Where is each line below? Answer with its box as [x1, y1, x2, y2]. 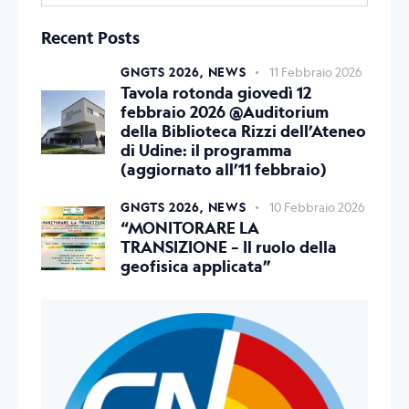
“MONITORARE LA [121, 218, 259, 238]
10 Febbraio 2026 [268, 200, 365, 215]
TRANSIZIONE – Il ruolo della [121, 237, 337, 257]
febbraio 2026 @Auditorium [121, 101, 329, 122]
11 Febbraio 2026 [268, 64, 362, 79]
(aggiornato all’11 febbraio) [121, 159, 327, 180]
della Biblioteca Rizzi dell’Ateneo [121, 121, 366, 142]
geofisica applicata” [121, 257, 271, 277]
